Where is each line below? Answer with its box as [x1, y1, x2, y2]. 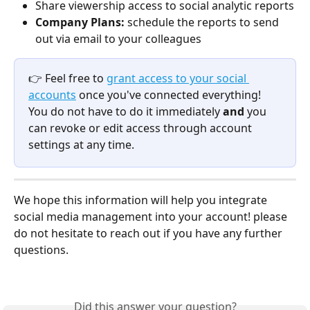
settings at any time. [28, 137, 137, 153]
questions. [14, 242, 71, 258]
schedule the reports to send [127, 15, 282, 30]
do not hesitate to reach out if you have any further [14, 226, 285, 241]
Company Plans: [35, 15, 127, 30]
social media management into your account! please [14, 209, 290, 225]
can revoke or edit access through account [28, 120, 255, 136]
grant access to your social [107, 71, 249, 86]
